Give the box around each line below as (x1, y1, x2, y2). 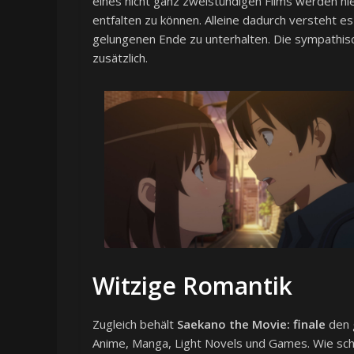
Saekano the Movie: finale (177, 316, 326, 333)
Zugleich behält (92, 316, 177, 333)
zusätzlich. (92, 49, 148, 66)
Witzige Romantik (92, 269, 292, 303)
